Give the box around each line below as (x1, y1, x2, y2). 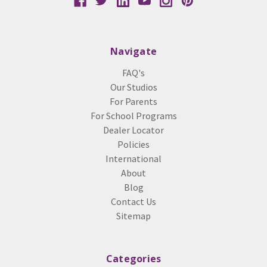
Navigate (110, 45, 157, 58)
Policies (117, 138, 150, 151)
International (105, 153, 162, 165)
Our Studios (110, 81, 157, 94)
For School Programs (90, 110, 177, 122)
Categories (105, 252, 162, 266)
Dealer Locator (103, 124, 164, 136)
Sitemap (116, 210, 151, 222)
